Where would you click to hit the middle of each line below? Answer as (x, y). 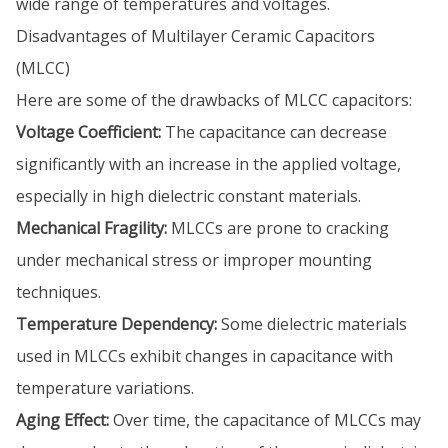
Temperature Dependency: (116, 324)
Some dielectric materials (312, 324)
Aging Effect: (62, 420)
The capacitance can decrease (274, 132)
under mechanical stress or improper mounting (194, 260)
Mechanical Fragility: (91, 228)
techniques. (58, 292)
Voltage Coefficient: (88, 132)
